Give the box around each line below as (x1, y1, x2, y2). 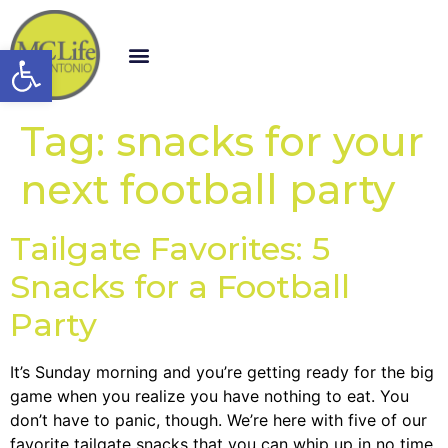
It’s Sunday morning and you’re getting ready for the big (10, 361, 434, 382)
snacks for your (116, 116, 424, 166)
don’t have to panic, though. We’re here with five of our (10, 409, 427, 430)
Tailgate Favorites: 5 (10, 228, 330, 268)
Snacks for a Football (10, 266, 350, 306)
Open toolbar (9, 39, 226, 78)
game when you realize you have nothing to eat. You (10, 385, 409, 406)
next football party (20, 164, 395, 214)
